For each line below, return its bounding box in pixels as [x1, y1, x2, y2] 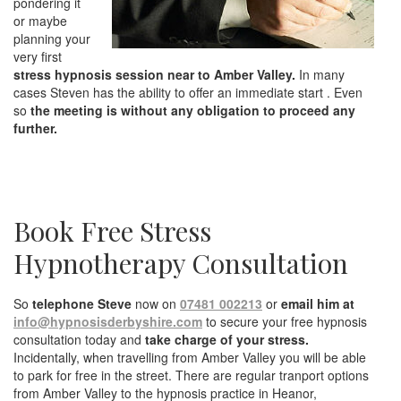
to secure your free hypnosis [202, 311, 367, 330]
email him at [277, 294, 354, 312]
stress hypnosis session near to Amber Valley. [13, 64, 295, 83]
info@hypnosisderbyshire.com [13, 311, 202, 330]
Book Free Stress [13, 212, 211, 249]
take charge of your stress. [145, 329, 309, 348]
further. [13, 118, 57, 137]
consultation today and [13, 329, 145, 348]
